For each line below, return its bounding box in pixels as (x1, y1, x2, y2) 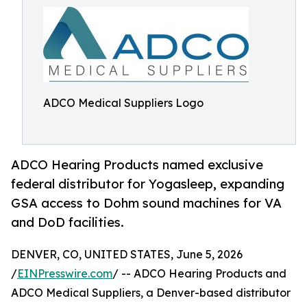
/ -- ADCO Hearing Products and (112, 267, 286, 281)
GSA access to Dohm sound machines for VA (11, 195, 282, 211)
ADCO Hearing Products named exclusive (11, 157, 263, 173)
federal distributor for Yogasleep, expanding (11, 176, 284, 192)
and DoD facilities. (11, 214, 124, 230)
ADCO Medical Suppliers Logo (43, 96, 204, 110)
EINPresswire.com (17, 267, 112, 281)
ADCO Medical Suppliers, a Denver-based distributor (11, 286, 291, 300)
